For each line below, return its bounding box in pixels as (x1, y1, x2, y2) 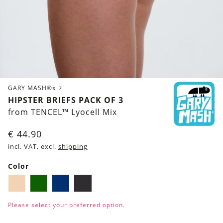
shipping (58, 142, 88, 151)
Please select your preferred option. (7, 200, 125, 209)
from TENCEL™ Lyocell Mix (7, 106, 117, 117)
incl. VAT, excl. (7, 142, 58, 151)
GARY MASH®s (7, 83, 58, 92)
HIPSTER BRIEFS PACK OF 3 (7, 94, 123, 106)
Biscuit (32, 178, 58, 188)
